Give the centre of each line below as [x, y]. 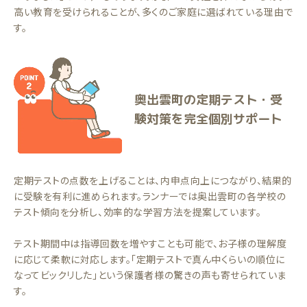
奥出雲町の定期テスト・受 [208, 100]
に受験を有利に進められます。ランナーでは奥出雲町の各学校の [150, 196]
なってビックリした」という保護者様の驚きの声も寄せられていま [150, 275]
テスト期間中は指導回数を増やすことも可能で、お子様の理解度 [150, 243]
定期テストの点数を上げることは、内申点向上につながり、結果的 [153, 180]
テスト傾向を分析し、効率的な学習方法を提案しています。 [138, 212]
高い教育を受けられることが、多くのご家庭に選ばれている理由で [153, 12]
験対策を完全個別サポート [208, 119]
